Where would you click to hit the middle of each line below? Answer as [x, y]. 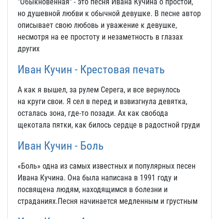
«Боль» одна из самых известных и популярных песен [107, 166]
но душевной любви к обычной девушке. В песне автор [109, 13]
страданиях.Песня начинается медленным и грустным [108, 201]
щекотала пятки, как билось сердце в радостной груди [109, 125]
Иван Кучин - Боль [61, 146]
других [29, 49]
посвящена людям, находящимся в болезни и [93, 189]
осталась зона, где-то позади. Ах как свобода [93, 113]
